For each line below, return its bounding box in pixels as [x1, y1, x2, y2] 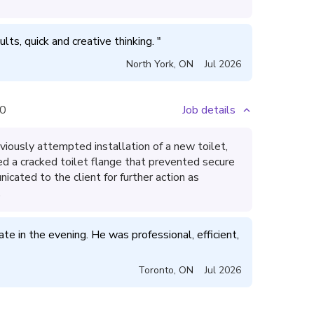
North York [126, 57, 174, 71]
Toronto [138, 264, 174, 277]
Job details [182, 102, 235, 118]
